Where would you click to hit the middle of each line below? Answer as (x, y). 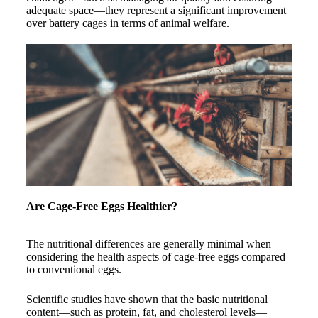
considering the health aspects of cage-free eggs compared (155, 256)
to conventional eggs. (75, 269)
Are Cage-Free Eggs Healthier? (102, 206)
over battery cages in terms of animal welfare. (127, 23)
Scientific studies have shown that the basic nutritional (147, 299)
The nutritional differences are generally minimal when (148, 243)
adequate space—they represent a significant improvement (156, 10)
